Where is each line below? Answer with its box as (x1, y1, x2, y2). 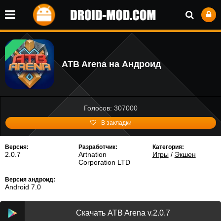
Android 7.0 (5, 183, 41, 191)
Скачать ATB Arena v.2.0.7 (75, 209, 170, 217)
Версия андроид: (5, 176, 55, 183)
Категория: (152, 144, 184, 150)
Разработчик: (78, 144, 118, 150)
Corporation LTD (78, 158, 131, 166)
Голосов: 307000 (84, 104, 138, 112)
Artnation (78, 150, 107, 158)
